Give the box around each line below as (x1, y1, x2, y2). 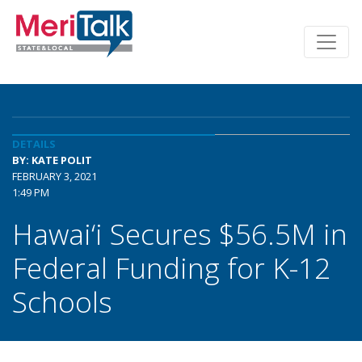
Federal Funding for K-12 (12, 248, 330, 287)
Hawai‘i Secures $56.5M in (12, 214, 347, 253)
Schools (12, 282, 112, 321)
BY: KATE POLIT (12, 153, 92, 167)
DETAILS (12, 137, 56, 151)
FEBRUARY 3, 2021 (12, 169, 97, 183)
